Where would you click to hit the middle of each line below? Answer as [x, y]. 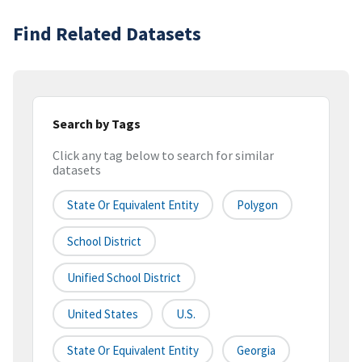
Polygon [257, 205]
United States [103, 314]
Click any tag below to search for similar [163, 156]
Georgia [256, 351]
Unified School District [124, 278]
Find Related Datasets [107, 33]
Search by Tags [97, 123]
